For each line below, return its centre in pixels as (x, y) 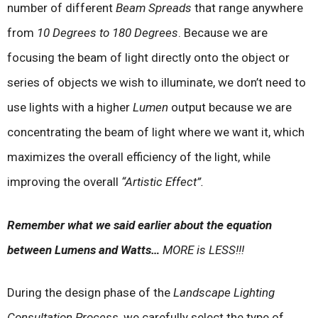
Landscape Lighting (224, 293)
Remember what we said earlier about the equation (139, 225)
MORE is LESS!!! (203, 250)
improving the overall (64, 182)
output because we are (230, 108)
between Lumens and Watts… (83, 250)
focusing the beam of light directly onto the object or (148, 58)
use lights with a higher (70, 108)
